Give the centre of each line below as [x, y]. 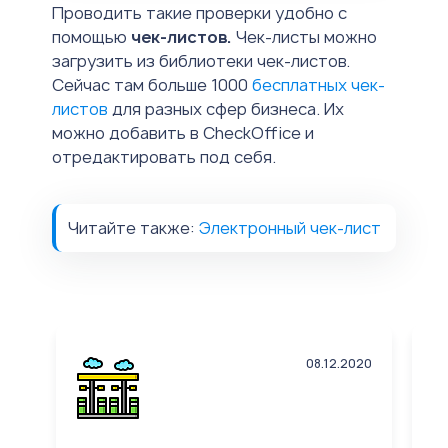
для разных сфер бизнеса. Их [226, 109]
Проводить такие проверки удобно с [199, 13]
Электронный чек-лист [290, 228]
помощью [91, 37]
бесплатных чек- [318, 85]
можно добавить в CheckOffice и [183, 133]
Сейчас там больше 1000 [152, 85]
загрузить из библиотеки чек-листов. [201, 61]
